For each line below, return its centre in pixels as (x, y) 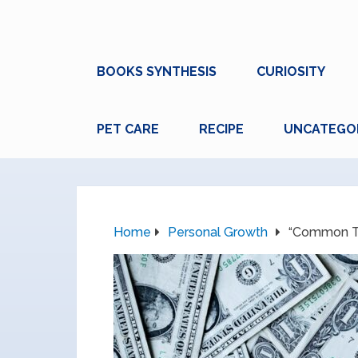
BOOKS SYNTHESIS (157, 72)
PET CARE (128, 129)
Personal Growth (218, 232)
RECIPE (221, 129)
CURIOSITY (291, 72)
